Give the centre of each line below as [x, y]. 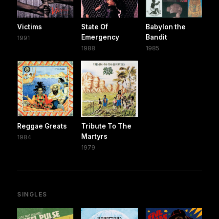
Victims [30, 27]
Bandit [156, 37]
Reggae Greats [42, 126]
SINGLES [32, 194]
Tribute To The [107, 126]
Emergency [100, 37]
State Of [95, 27]
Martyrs [95, 136]
